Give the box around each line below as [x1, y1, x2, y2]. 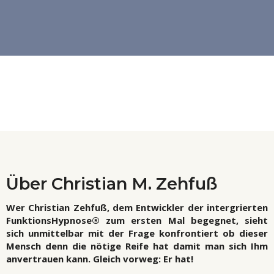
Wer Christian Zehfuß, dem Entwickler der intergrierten [6, 201, 268, 214]
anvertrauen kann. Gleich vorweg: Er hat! [6, 253, 193, 265]
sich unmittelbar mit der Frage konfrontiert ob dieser [6, 227, 268, 240]
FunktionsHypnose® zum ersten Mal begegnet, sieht [6, 214, 268, 227]
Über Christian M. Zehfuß [6, 174, 217, 194]
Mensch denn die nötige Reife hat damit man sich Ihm [6, 240, 268, 253]
